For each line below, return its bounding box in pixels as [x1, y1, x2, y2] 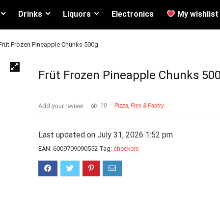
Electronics [111, 9, 154, 19]
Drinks [18, 9, 42, 19]
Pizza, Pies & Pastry [114, 102, 165, 110]
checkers [113, 145, 139, 152]
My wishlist [175, 9, 219, 19]
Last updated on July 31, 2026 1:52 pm [38, 130, 173, 139]
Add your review [38, 102, 84, 110]
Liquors [62, 9, 91, 19]
